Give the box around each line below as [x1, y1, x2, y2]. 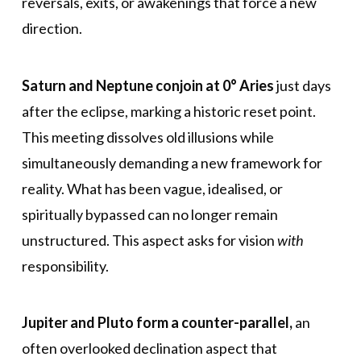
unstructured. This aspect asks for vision [21, 230, 277, 249]
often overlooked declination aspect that [21, 339, 277, 358]
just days [273, 76, 331, 94]
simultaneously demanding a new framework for [21, 153, 322, 172]
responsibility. [21, 256, 109, 275]
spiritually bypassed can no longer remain [21, 205, 278, 223]
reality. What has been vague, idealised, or [21, 179, 283, 197]
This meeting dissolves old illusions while [21, 127, 274, 146]
